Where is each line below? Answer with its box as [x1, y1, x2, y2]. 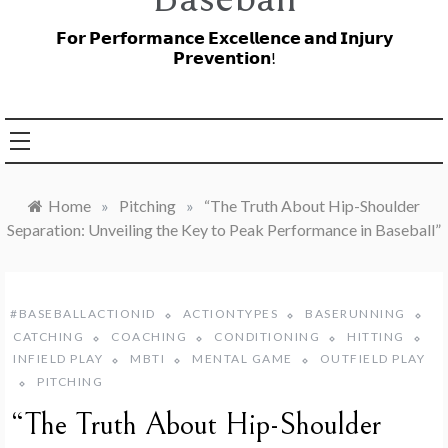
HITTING [347, 328, 405, 344]
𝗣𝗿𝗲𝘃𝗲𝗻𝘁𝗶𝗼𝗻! [172, 47, 276, 67]
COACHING [111, 328, 187, 344]
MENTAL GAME [192, 351, 293, 367]
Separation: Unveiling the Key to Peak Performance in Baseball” [7, 219, 441, 239]
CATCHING [13, 328, 84, 344]
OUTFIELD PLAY [319, 351, 425, 367]
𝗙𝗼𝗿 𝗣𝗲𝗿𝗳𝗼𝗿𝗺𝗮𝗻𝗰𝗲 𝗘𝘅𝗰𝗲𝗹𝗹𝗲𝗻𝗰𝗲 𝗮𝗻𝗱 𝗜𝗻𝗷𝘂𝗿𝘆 [55, 27, 393, 47]
